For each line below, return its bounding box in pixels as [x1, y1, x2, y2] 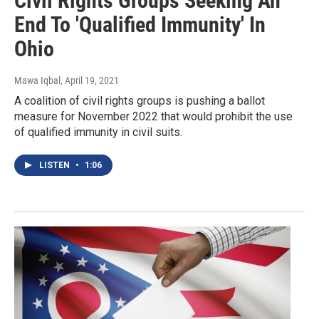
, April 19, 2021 [61, 75, 119, 87]
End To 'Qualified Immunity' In [14, 12, 266, 38]
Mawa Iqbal [14, 75, 61, 87]
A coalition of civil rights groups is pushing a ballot [14, 94, 265, 108]
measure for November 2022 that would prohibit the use [14, 110, 293, 124]
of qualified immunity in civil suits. [14, 125, 182, 140]
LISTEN [39, 160, 72, 171]
